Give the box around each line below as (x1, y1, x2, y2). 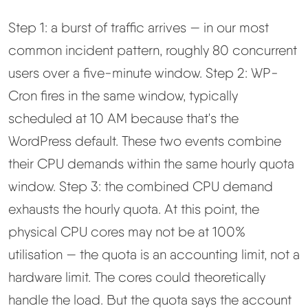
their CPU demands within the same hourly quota (8, 155, 294, 173)
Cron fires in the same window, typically (8, 87, 238, 104)
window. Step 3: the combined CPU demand (8, 178, 273, 195)
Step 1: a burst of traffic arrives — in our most (8, 19, 269, 36)
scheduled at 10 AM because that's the (8, 110, 239, 127)
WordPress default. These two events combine (8, 133, 281, 150)
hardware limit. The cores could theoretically (8, 269, 265, 286)
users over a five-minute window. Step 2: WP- (8, 65, 278, 82)
